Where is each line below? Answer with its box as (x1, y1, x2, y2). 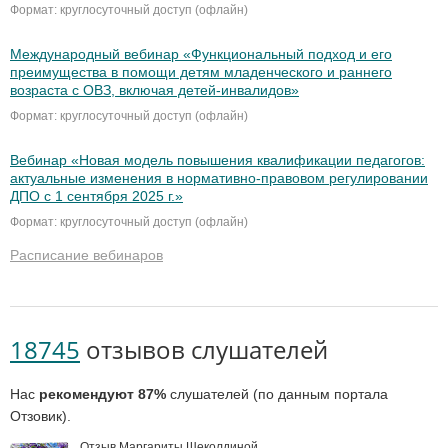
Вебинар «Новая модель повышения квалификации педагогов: (10, 152, 425, 169)
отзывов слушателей (80, 333, 328, 367)
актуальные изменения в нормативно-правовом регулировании (10, 170, 428, 187)
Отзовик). (10, 408, 71, 425)
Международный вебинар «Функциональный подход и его (10, 46, 392, 63)
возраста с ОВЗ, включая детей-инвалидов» (10, 82, 299, 99)
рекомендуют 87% (39, 386, 166, 403)
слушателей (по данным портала (166, 386, 388, 403)
